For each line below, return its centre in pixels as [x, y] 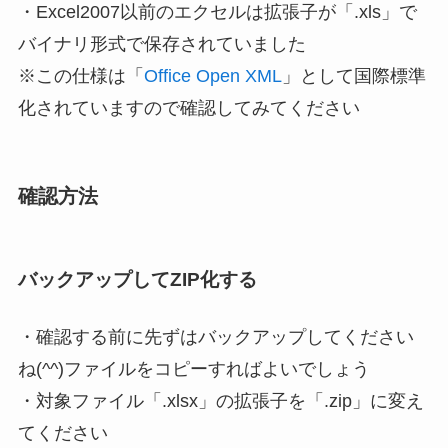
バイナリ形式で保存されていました [161, 44]
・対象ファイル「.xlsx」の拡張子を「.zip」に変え [220, 401]
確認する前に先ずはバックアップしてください [224, 337]
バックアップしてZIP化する [137, 279]
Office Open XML [212, 76]
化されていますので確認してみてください [188, 108]
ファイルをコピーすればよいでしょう [216, 369]
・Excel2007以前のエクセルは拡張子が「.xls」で [217, 12]
